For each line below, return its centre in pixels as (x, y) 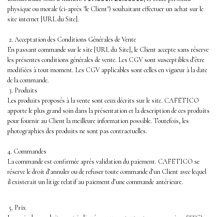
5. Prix (16, 207)
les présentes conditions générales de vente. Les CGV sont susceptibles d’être (106, 60)
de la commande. (28, 80)
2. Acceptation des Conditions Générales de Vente (72, 39)
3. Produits (22, 90)
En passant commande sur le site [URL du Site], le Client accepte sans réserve (108, 49)
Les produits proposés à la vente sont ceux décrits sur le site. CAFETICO (103, 100)
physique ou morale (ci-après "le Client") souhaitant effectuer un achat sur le (105, 9)
